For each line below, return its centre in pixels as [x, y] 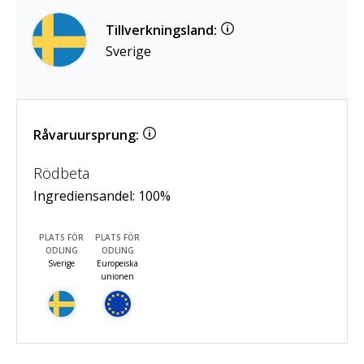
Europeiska [118, 264]
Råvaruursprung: [86, 135]
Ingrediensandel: [86, 196]
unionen [118, 277]
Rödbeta [61, 173]
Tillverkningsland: [161, 30]
